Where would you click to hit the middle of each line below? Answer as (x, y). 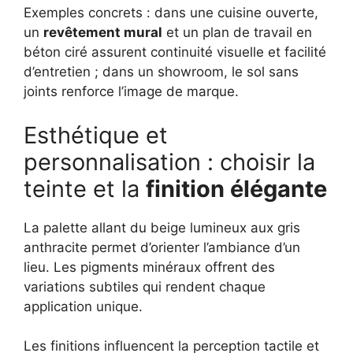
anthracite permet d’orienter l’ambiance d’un (162, 247)
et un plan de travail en (237, 33)
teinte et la (85, 188)
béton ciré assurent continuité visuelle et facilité (175, 52)
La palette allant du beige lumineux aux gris (162, 227)
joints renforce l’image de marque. (131, 92)
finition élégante (236, 188)
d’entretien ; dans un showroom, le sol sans (161, 72)
